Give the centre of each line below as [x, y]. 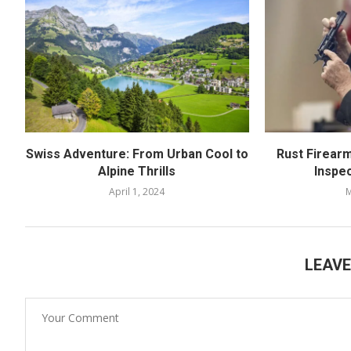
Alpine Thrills [137, 171]
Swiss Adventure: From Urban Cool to [137, 154]
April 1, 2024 [137, 191]
